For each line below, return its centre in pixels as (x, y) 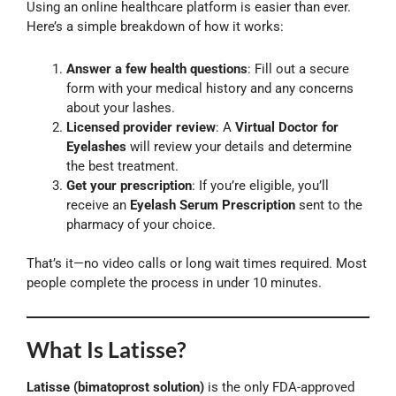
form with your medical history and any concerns (210, 88)
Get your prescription (129, 185)
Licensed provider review (141, 127)
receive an (98, 205)
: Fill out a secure (298, 69)
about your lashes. (121, 107)
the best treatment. (122, 166)
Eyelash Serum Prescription (213, 205)
